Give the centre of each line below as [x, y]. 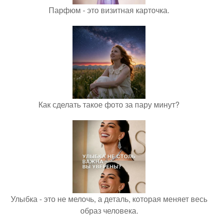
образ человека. [109, 210]
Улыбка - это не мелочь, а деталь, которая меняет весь [109, 199]
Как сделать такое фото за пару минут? [109, 104]
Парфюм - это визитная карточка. [109, 10]
